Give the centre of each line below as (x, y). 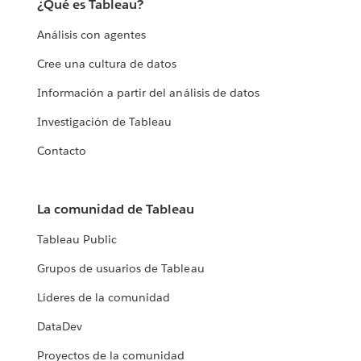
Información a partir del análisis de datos (148, 93)
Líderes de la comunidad (104, 298)
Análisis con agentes (92, 35)
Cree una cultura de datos (107, 64)
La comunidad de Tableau (116, 210)
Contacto (62, 151)
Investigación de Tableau (105, 122)
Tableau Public (77, 240)
